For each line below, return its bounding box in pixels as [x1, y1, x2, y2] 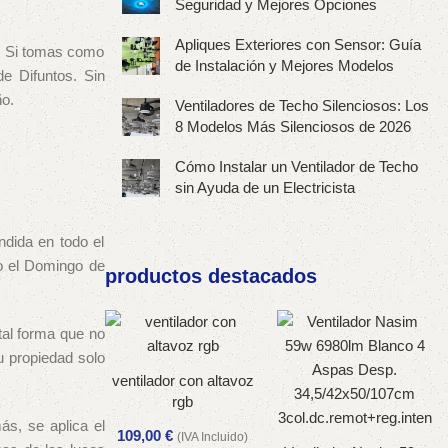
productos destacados [104, 265, 317, 287]
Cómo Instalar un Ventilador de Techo [174, 158, 418, 175]
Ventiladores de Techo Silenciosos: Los [174, 97, 429, 114]
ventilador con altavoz [111, 372, 254, 389]
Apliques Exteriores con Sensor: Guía [174, 36, 421, 53]
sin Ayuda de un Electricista [174, 179, 355, 196]
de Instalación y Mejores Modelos [174, 57, 394, 74]
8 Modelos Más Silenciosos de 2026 [174, 118, 411, 135]
